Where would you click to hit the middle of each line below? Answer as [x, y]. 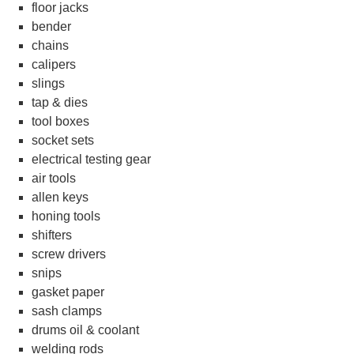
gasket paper [68, 292]
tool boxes [60, 121]
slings [48, 83]
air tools [54, 178]
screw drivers [69, 254]
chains [50, 45]
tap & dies [60, 102]
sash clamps [67, 311]
